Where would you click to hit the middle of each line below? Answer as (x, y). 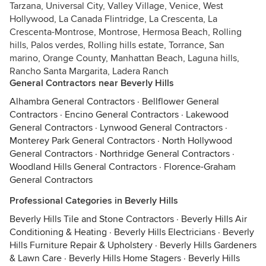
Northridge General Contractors (165, 154)
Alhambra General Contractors (72, 102)
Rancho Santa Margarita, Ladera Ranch (89, 71)
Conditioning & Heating (58, 232)
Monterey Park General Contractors (82, 141)
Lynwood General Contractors (161, 128)
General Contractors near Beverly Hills (92, 83)
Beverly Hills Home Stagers (125, 258)
